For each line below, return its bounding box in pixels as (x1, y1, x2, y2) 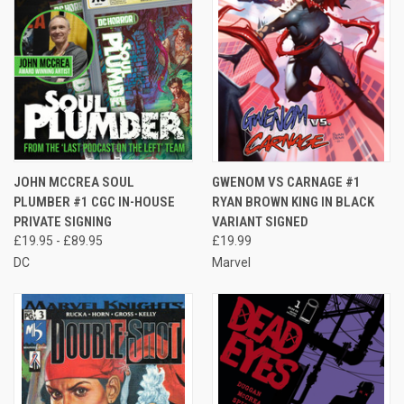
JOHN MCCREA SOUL (14, 173, 134, 190)
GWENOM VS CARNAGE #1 (211, 173, 361, 190)
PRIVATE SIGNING (14, 213, 112, 230)
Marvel (211, 254, 251, 270)
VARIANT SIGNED (211, 213, 308, 230)
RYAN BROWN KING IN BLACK (211, 193, 374, 210)
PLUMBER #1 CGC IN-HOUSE (14, 193, 175, 210)
